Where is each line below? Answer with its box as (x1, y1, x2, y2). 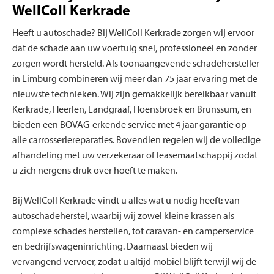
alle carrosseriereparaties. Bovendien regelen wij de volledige (12, 134, 261, 146)
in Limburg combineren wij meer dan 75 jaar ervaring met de (12, 73, 257, 85)
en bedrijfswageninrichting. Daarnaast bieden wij (12, 240, 213, 253)
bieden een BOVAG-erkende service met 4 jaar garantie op (12, 119, 246, 131)
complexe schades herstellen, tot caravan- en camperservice (12, 225, 254, 237)
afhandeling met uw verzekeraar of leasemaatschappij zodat (12, 149, 257, 161)
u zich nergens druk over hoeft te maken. (12, 165, 177, 177)
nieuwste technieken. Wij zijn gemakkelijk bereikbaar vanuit (12, 88, 256, 100)
